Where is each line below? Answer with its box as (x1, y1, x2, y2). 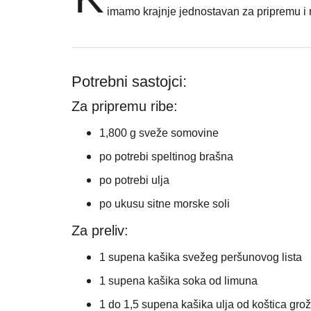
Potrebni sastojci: (72, 73, 187, 90)
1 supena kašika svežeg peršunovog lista (99, 251, 303, 263)
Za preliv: (72, 223, 129, 238)
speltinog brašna (151, 151, 234, 162)
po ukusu (99, 198, 148, 210)
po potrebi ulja (99, 174, 170, 186)
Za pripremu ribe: (72, 99, 178, 114)
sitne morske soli (147, 198, 230, 210)
